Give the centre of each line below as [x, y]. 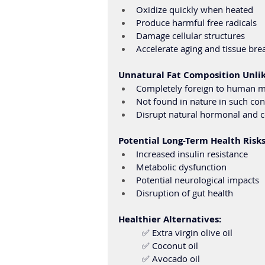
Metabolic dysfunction [181, 167]
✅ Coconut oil [171, 245]
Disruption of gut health [185, 193]
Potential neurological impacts [198, 180]
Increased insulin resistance [192, 154]
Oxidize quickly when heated [195, 9]
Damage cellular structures [190, 35]
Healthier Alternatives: [171, 219]
